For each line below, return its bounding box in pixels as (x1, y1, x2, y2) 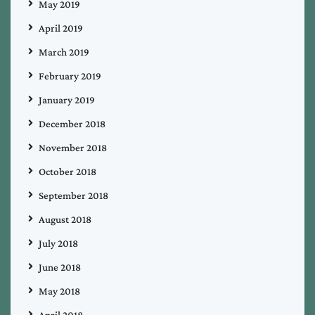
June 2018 (39, 261, 81, 273)
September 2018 (39, 189, 108, 201)
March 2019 (39, 46, 89, 58)
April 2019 (39, 22, 83, 34)
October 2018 (39, 165, 96, 177)
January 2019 (39, 94, 95, 105)
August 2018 (39, 213, 91, 225)
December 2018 (39, 117, 105, 129)
